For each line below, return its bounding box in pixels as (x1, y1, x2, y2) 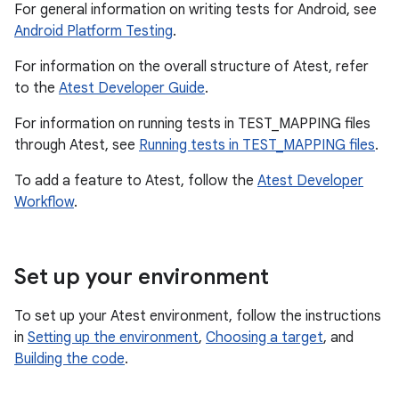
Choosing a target (206, 329, 323, 346)
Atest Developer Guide (59, 79, 205, 97)
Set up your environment (14, 264, 269, 290)
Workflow (14, 193, 74, 211)
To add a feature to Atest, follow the (14, 172, 257, 190)
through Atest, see (14, 136, 139, 154)
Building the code (14, 350, 125, 368)
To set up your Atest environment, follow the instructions (14, 307, 381, 325)
